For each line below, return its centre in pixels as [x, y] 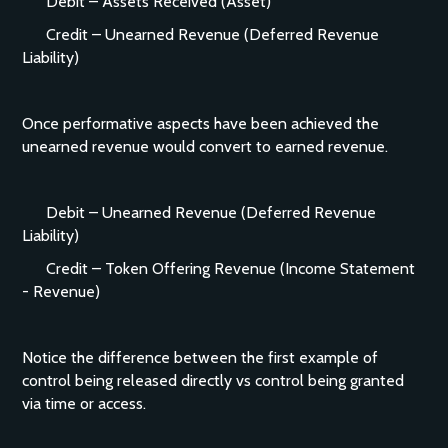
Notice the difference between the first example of [200, 357]
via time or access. [86, 403]
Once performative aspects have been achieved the [201, 123]
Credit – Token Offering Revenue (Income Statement [219, 268]
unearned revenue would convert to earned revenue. [207, 146]
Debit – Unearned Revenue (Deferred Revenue [199, 212]
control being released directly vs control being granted [213, 380]
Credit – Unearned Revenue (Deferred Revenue [201, 34]
